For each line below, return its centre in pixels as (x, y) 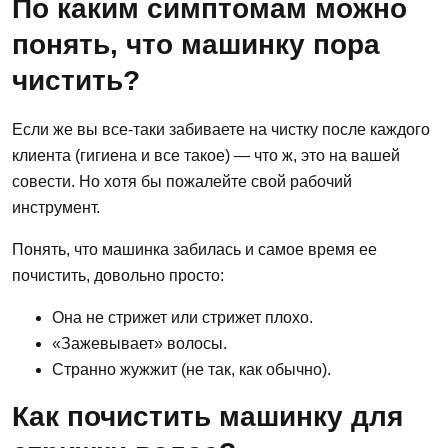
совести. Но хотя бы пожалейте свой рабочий (182, 182)
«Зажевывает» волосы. (139, 344)
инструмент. (56, 208)
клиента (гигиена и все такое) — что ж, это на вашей (206, 156)
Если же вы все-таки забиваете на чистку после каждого (221, 130)
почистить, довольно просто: (118, 276)
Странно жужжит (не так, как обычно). (191, 370)
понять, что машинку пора (196, 44)
